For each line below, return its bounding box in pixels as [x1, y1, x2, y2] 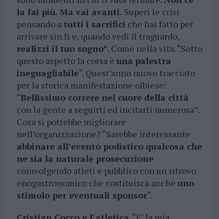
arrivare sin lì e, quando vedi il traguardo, [16, 30, 179, 43]
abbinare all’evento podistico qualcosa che [16, 140, 202, 153]
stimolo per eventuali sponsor [16, 189, 147, 201]
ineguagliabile [16, 67, 79, 79]
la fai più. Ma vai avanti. [16, 6, 122, 18]
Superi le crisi [122, 6, 179, 18]
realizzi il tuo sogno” [16, 43, 108, 55]
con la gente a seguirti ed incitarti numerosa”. [16, 104, 199, 116]
